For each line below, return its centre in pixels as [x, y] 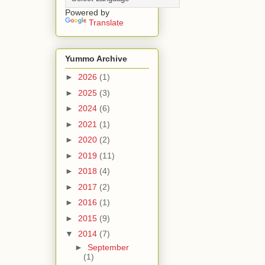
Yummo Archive [96, 59]
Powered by [87, 12]
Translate [106, 22]
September [109, 248]
